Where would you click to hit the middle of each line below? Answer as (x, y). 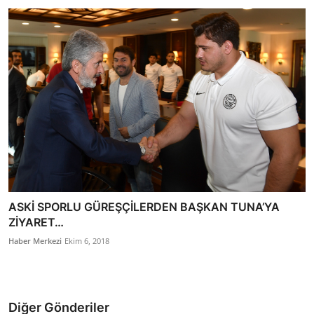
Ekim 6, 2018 (87, 240)
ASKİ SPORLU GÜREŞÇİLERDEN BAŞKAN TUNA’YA (144, 206)
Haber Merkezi (35, 240)
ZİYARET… (36, 222)
